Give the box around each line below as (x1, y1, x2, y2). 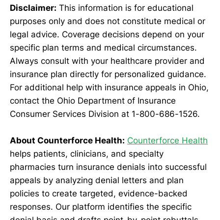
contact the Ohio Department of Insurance (10, 96, 176, 106)
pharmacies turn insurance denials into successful (10, 162, 207, 172)
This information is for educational (56, 3, 193, 13)
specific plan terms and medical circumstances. (10, 43, 197, 53)
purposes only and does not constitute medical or (10, 16, 205, 27)
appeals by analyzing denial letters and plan (10, 175, 184, 186)
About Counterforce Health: (10, 136, 125, 146)
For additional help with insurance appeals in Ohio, (10, 82, 209, 93)
